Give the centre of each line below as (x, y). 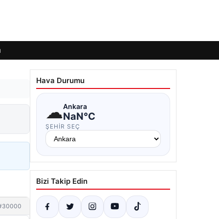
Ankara (75, 106)
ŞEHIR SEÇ (63, 126)
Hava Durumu (60, 80)
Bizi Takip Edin (62, 181)
